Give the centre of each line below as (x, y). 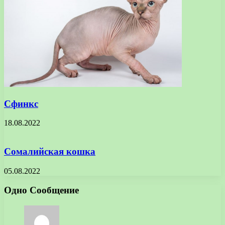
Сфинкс (21, 103)
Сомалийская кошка (50, 152)
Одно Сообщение (41, 190)
